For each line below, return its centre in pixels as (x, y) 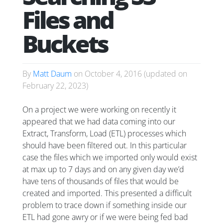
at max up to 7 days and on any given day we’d (103, 169)
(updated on (165, 73)
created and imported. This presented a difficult (107, 193)
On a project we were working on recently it (99, 109)
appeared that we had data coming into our (99, 121)
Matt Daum (52, 73)
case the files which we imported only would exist (110, 157)
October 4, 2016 (113, 73)
